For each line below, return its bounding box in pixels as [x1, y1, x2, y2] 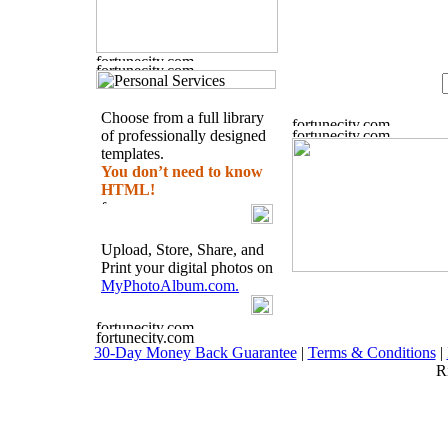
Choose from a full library [101, 109, 264, 126]
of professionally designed [101, 127, 266, 144]
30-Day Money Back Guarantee [93, 344, 297, 361]
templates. [101, 145, 164, 162]
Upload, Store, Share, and [101, 241, 264, 258]
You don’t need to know [101, 163, 263, 180]
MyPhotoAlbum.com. [101, 277, 239, 294]
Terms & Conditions [307, 344, 436, 361]
